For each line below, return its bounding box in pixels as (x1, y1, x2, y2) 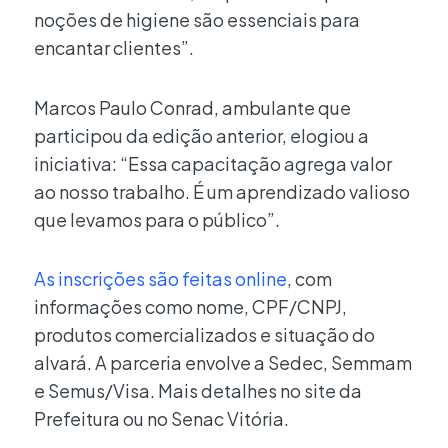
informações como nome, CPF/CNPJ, (34, 295, 347, 319)
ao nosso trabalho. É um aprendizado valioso (34, 179, 410, 203)
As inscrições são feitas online (34, 267, 287, 291)
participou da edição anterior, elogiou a (34, 123, 369, 147)
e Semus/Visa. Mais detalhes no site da (34, 379, 362, 403)
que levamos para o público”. (34, 207, 280, 231)
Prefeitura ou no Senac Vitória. (34, 407, 289, 431)
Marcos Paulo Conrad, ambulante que (34, 95, 351, 119)
